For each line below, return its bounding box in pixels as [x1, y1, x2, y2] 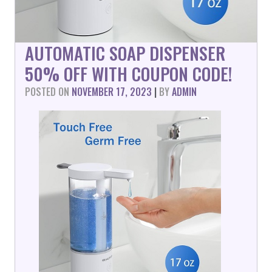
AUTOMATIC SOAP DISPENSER [25, 40, 225, 66]
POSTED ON [25, 84, 72, 99]
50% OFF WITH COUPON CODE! [25, 61, 232, 86]
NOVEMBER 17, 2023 [72, 84, 152, 99]
